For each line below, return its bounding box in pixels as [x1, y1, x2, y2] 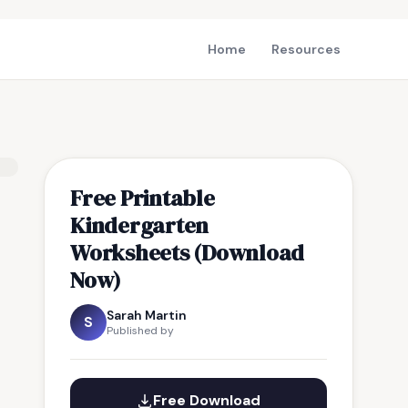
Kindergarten [70, 209, 209, 240]
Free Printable [70, 182, 215, 213]
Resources [271, 41, 341, 57]
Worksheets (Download [70, 237, 305, 268]
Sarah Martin [107, 307, 187, 323]
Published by [107, 323, 174, 338]
